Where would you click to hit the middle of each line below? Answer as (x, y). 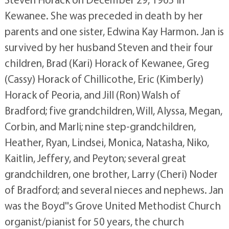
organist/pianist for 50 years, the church (94, 221)
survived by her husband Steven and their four (109, 47)
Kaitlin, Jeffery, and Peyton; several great (95, 158)
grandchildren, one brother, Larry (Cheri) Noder (111, 174)
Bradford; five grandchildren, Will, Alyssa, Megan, (113, 110)
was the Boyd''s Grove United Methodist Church (112, 205)
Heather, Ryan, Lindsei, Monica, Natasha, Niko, (107, 142)
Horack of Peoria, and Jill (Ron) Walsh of (92, 95)
